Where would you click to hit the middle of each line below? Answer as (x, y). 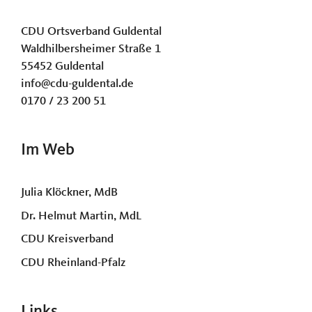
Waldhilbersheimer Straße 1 (91, 49)
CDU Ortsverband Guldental (91, 32)
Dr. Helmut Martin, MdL (81, 216)
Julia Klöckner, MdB (69, 193)
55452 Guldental (62, 67)
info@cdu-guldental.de (77, 84)
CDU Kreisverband (67, 240)
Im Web (48, 151)
